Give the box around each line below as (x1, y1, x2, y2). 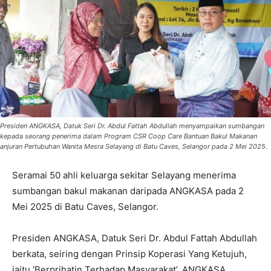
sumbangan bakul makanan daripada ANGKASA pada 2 (12, 185, 244, 197)
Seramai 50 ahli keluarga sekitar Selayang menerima (12, 169, 236, 181)
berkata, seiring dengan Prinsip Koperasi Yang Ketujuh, (12, 248, 247, 260)
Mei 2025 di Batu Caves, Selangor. (12, 201, 158, 212)
